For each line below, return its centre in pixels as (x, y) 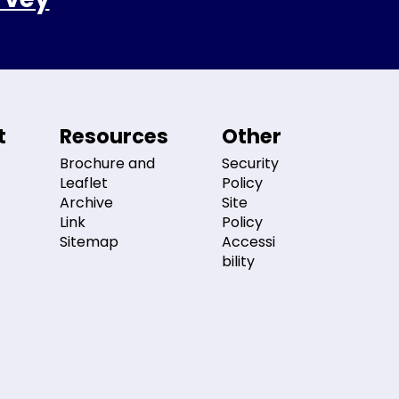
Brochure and (107, 163)
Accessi (248, 241)
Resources (114, 136)
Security (250, 163)
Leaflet (84, 183)
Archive (86, 202)
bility (238, 261)
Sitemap (89, 241)
